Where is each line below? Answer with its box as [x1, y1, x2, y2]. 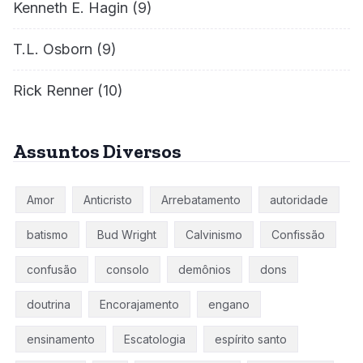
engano [208, 297, 250, 312]
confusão [27, 263, 77, 277]
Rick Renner [13, 82, 93, 100]
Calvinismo [186, 228, 242, 242]
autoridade [270, 193, 328, 207]
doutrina [27, 297, 70, 312]
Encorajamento [100, 297, 179, 312]
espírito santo [215, 332, 287, 347]
